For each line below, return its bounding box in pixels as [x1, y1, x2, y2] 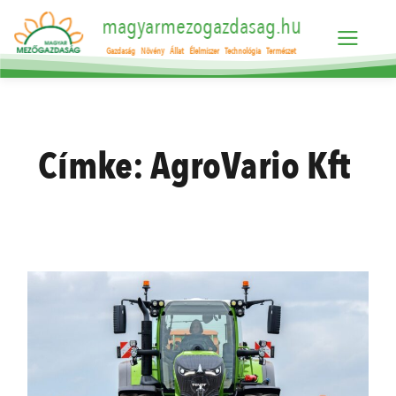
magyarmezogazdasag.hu [102, 11, 301, 42]
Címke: [37, 141, 150, 192]
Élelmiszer [189, 45, 220, 58]
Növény [141, 45, 165, 58]
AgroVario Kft [149, 141, 350, 192]
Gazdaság [106, 45, 136, 58]
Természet [266, 45, 297, 58]
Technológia [225, 45, 262, 58]
